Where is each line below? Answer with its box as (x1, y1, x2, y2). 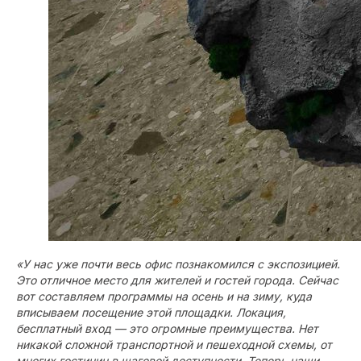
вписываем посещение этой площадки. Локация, (16, 305, 286, 319)
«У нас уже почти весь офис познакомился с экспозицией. (16, 257, 340, 271)
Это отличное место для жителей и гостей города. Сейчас (16, 273, 338, 287)
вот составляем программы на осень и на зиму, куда (16, 289, 312, 303)
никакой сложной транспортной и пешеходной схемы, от (16, 338, 332, 351)
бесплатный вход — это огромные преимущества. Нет (16, 322, 318, 335)
